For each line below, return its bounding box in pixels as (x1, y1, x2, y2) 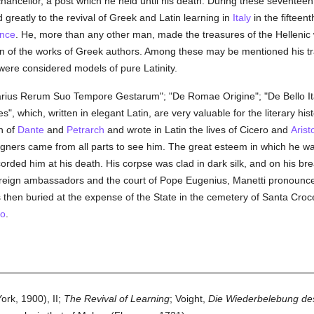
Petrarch (66, 124, 104, 135)
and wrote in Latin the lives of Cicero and (104, 124, 291, 135)
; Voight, (169, 293, 208, 304)
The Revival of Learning (63, 293, 170, 304)
